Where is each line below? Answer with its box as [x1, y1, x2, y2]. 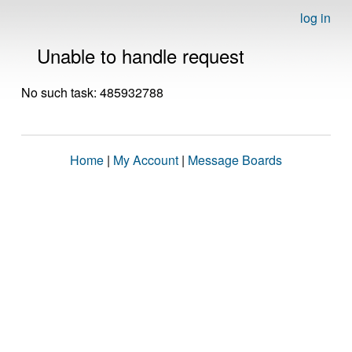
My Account [113, 151, 178, 169]
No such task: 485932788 [21, 83, 163, 101]
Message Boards [188, 151, 282, 169]
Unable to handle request [37, 42, 244, 69]
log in [300, 9, 331, 27]
